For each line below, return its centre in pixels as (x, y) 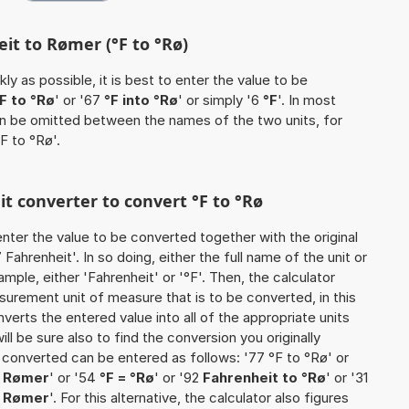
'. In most (307, 100)
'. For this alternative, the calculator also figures (199, 398)
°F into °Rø (141, 100)
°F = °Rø (127, 378)
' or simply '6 (220, 100)
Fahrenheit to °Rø (264, 378)
